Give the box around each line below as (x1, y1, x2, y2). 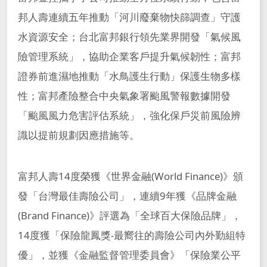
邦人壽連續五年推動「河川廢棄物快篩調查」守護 (17, 10, 241, 24)
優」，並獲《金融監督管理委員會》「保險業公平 (17, 247, 241, 262)
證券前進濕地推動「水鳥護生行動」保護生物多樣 (17, 69, 241, 83)
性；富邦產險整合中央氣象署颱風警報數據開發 (17, 89, 231, 103)
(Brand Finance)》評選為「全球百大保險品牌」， (17, 208, 241, 222)
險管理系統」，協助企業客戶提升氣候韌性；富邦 (17, 49, 241, 64)
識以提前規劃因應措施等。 (17, 128, 139, 142)
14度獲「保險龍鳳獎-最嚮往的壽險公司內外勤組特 (17, 228, 246, 242)
